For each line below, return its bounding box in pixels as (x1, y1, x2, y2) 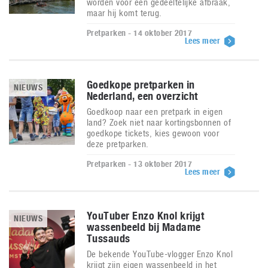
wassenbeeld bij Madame (87, 221, 201, 233)
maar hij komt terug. (87, 8, 162, 18)
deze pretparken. (87, 139, 149, 149)
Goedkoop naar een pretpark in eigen (87, 106, 223, 117)
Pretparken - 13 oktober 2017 (87, 159, 193, 169)
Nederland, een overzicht (87, 90, 198, 102)
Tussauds (87, 232, 130, 245)
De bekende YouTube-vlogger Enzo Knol (87, 249, 233, 259)
